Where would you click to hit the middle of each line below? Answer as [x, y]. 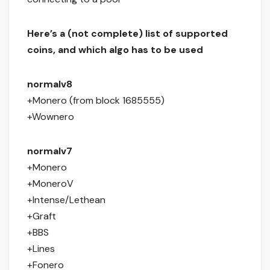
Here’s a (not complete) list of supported [127, 34]
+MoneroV [50, 184]
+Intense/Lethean [66, 200]
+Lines [41, 249]
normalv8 [50, 84]
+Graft [42, 216]
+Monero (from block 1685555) [96, 101]
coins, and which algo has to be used [115, 50]
